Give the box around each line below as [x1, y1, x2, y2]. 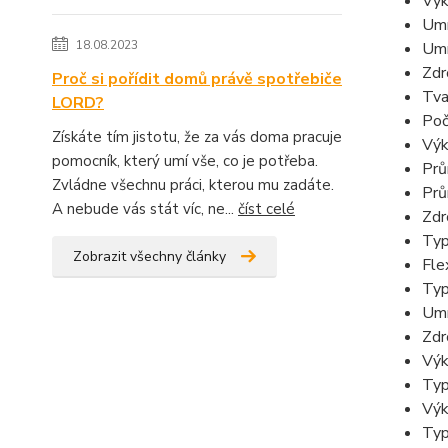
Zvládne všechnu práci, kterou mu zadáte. [52, 175, 334, 196]
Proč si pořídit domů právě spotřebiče [52, 68, 342, 91]
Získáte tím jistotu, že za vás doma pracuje [52, 127, 342, 148]
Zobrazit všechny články [73, 247, 226, 267]
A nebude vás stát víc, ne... [52, 199, 238, 220]
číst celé [238, 199, 295, 220]
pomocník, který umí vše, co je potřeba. [52, 151, 318, 172]
